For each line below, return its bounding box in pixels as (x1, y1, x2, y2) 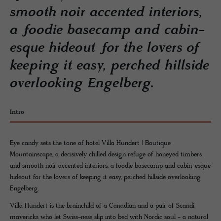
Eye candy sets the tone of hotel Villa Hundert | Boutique (10, 139, 171, 147)
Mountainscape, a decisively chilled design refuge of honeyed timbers (10, 150, 202, 159)
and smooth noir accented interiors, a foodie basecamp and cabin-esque (10, 162, 211, 170)
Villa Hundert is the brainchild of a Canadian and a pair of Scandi (10, 202, 194, 210)
